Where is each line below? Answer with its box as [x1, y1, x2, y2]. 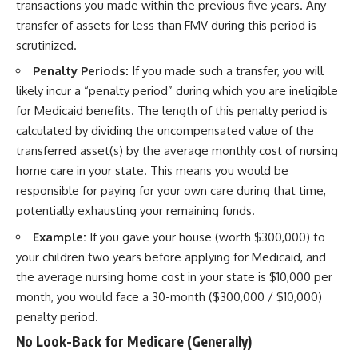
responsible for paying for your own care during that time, [16, 183, 326, 199]
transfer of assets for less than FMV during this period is [16, 17, 316, 33]
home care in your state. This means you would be [16, 163, 288, 179]
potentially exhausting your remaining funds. [16, 203, 255, 219]
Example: [33, 229, 86, 245]
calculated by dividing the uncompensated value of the [16, 123, 314, 139]
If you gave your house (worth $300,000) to [86, 229, 325, 245]
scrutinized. [16, 37, 77, 53]
